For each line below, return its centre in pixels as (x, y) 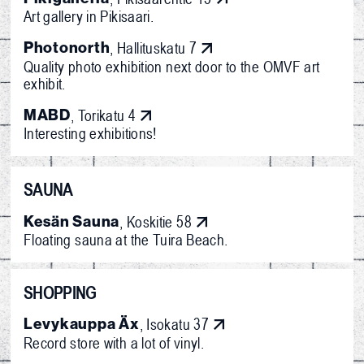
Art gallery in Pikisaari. (89, 16)
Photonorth (67, 48)
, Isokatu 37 (174, 324)
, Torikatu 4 (103, 115)
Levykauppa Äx (81, 324)
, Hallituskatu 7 (154, 48)
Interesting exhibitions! (90, 133)
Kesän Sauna (71, 221)
